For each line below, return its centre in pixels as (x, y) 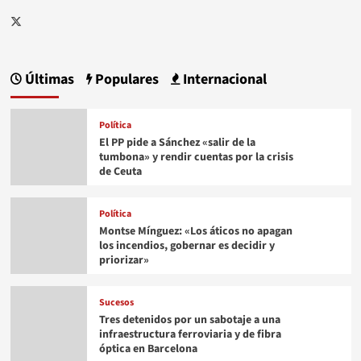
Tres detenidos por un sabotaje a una (189, 320)
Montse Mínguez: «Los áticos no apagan (195, 232)
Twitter (38, 19)
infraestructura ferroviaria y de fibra (190, 335)
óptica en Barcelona (148, 349)
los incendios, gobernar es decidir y (187, 246)
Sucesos (116, 303)
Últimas (48, 80)
